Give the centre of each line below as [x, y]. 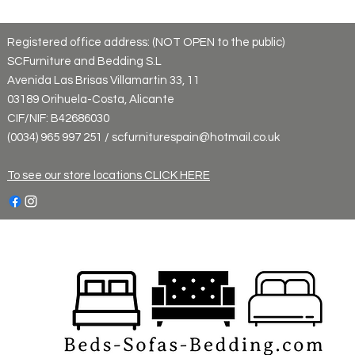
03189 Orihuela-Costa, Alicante [91, 99]
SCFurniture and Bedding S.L [84, 61]
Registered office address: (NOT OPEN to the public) [146, 42]
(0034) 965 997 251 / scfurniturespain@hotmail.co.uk [143, 137]
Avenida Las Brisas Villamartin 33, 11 [103, 80]
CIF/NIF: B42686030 [58, 118]
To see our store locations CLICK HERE [109, 175]
